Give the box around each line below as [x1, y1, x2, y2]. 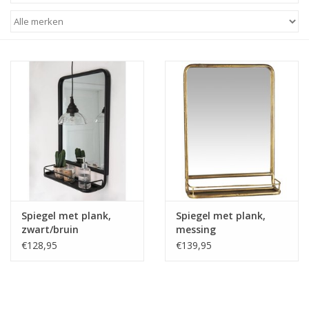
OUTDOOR [10, 61, 60, 74]
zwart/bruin [21, 223, 79, 237]
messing [176, 223, 216, 237]
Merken [10, 215, 44, 228]
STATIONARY [10, 22, 70, 35]
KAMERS [10, 138, 49, 151]
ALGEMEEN [10, 177, 62, 190]
